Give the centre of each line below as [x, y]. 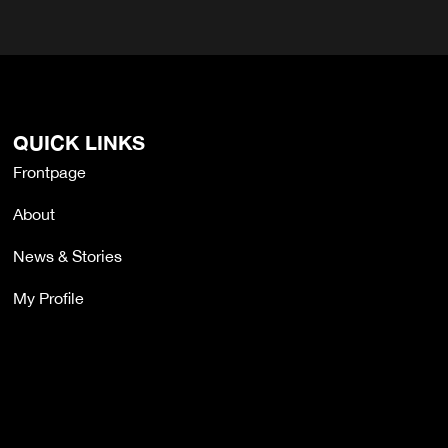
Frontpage [50, 172]
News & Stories [68, 256]
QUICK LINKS [79, 142]
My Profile [49, 298]
